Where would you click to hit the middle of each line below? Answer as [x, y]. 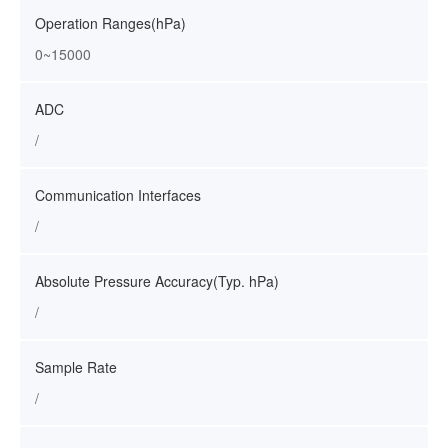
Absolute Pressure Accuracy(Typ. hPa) [157, 281]
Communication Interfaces [118, 195]
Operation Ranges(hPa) [110, 23]
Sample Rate [76, 367]
